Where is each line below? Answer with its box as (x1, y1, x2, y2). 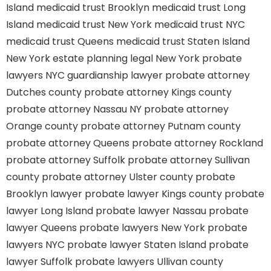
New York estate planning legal (6, 51, 153, 65)
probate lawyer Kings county (85, 187, 222, 201)
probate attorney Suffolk (6, 153, 125, 167)
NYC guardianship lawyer (45, 68, 163, 82)
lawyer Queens (6, 221, 77, 235)
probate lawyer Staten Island (67, 238, 206, 252)
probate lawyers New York (79, 221, 205, 235)
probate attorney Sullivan (128, 153, 250, 167)
